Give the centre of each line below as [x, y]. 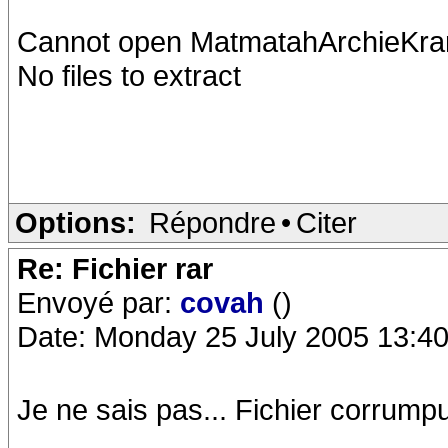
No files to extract [129, 75]
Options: [75, 222]
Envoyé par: [98, 302]
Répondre [212, 222]
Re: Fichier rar [115, 268]
